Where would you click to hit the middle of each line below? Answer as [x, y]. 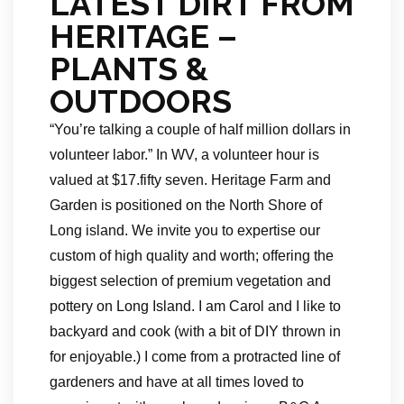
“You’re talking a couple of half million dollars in [200, 129]
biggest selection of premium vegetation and [190, 281]
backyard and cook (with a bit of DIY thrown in [195, 331]
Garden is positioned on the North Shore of [186, 205]
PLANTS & [129, 69]
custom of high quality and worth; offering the [192, 256]
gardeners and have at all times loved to [177, 382]
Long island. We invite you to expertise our [185, 230]
